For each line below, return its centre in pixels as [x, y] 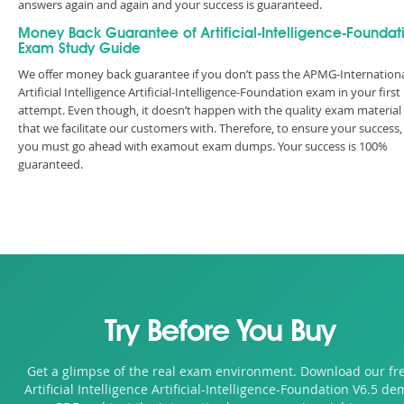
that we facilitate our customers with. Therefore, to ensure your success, [210, 128]
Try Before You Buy [220, 333]
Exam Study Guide [79, 50]
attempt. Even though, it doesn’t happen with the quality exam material [210, 110]
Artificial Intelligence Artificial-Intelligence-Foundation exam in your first [209, 92]
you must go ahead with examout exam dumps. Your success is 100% [203, 146]
